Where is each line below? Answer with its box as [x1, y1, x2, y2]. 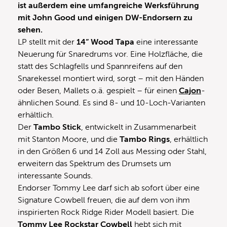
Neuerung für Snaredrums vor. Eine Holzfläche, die [18, 49, 203, 59]
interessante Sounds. [18, 171, 95, 180]
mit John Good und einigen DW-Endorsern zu [18, 13, 193, 22]
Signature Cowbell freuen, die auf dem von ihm [18, 195, 190, 205]
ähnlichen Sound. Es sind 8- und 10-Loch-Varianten [18, 98, 205, 107]
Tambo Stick [33, 122, 81, 132]
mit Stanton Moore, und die [18, 134, 120, 144]
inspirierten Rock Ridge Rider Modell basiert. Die [18, 207, 194, 217]
